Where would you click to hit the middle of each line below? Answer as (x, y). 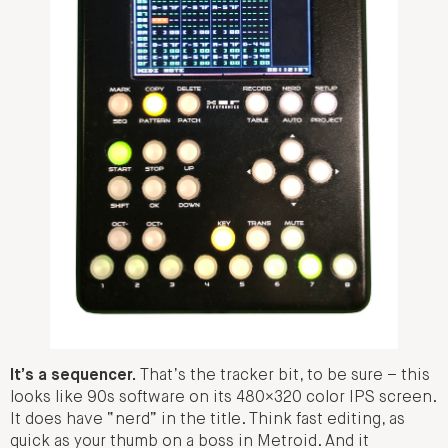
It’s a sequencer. (73, 375)
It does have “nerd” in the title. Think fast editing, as (207, 419)
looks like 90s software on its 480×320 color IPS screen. (223, 397)
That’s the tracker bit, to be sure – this (283, 375)
